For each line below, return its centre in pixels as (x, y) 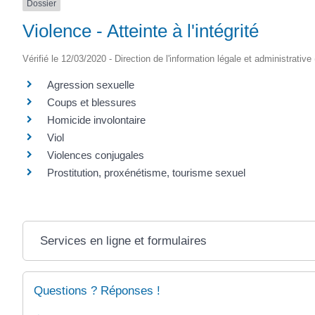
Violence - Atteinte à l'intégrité (141, 31)
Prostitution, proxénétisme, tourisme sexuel (146, 172)
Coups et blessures (92, 102)
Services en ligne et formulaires (123, 240)
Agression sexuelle (91, 84)
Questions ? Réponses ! (97, 290)
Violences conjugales (96, 155)
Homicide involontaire (96, 120)
